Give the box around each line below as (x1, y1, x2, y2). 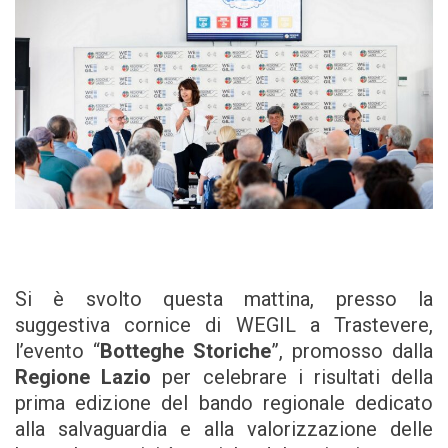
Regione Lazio (15, 365, 152, 390)
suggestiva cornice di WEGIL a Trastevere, (15, 313, 433, 338)
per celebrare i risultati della (151, 365, 434, 390)
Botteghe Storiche (100, 339, 271, 364)
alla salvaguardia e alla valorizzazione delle (15, 417, 433, 442)
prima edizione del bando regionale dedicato (15, 391, 433, 416)
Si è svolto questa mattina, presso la (15, 287, 433, 312)
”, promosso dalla (271, 339, 433, 364)
